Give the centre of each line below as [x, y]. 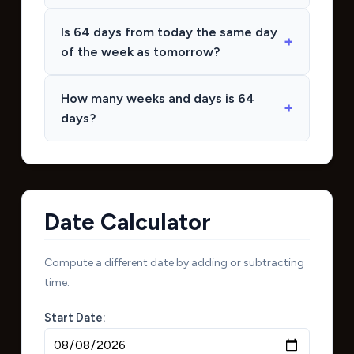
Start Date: [75, 317]
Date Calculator [127, 222]
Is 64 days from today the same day [169, 32]
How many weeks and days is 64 [157, 98]
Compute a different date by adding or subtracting [174, 262]
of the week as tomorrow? [140, 51]
